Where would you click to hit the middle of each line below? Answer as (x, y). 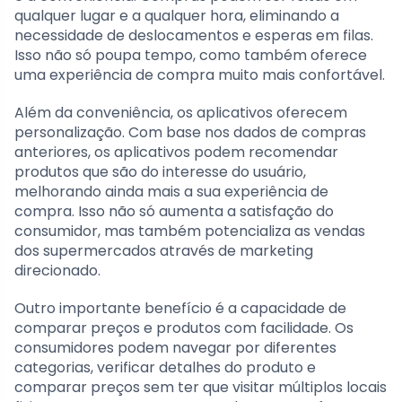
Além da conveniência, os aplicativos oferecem (181, 113)
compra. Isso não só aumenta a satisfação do (174, 212)
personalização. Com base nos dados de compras (190, 133)
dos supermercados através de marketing (164, 251)
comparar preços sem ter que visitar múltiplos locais (201, 388)
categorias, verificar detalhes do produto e (165, 368)
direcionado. (57, 271)
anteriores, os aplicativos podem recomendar (176, 153)
